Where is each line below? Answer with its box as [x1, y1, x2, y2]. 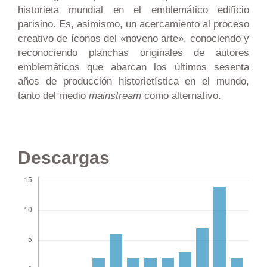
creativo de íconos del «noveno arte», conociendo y [17, 33, 250, 45]
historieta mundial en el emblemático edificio [17, 4, 250, 16]
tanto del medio [17, 90, 89, 102]
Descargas [17, 148, 110, 168]
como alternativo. [141, 90, 221, 102]
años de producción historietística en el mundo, [17, 76, 250, 88]
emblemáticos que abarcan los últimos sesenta [17, 61, 250, 73]
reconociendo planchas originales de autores [17, 47, 250, 59]
